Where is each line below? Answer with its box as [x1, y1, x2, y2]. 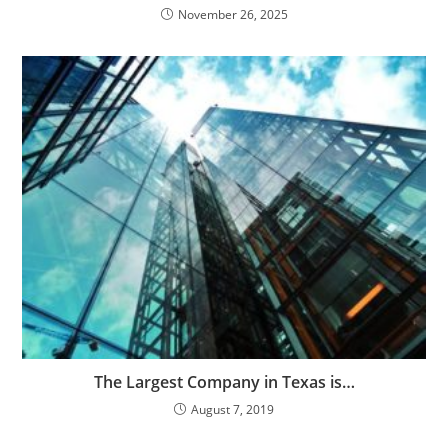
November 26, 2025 [177, 6, 288, 24]
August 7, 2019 [191, 400, 274, 418]
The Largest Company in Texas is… [93, 370, 355, 393]
